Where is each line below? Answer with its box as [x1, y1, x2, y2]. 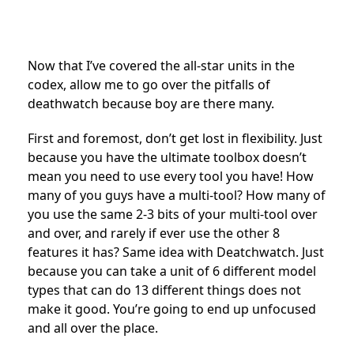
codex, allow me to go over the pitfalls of [28, 76, 270, 94]
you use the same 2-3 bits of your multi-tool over [28, 205, 318, 224]
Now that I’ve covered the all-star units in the [28, 57, 295, 75]
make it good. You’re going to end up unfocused [28, 300, 316, 318]
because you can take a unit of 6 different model [28, 262, 316, 281]
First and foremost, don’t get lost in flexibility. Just [28, 130, 322, 148]
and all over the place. [28, 319, 158, 337]
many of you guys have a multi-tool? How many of [28, 186, 326, 205]
